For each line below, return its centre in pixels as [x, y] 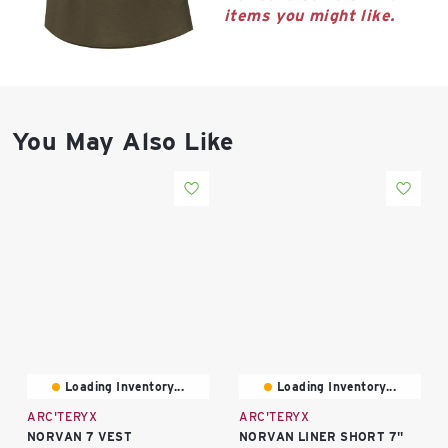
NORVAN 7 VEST [80, 436]
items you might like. [309, 15]
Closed [40, 77]
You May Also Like [123, 141]
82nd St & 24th [97, 32]
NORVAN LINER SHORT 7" [321, 436]
